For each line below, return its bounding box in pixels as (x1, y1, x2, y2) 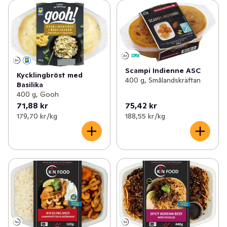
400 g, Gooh (17, 90, 59, 99)
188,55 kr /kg (125, 111, 165, 121)
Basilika (17, 80, 43, 90)
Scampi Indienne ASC (125, 65, 201, 75)
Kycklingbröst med (17, 70, 83, 80)
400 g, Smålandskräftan (125, 75, 201, 85)
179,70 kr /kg (17, 111, 57, 121)
